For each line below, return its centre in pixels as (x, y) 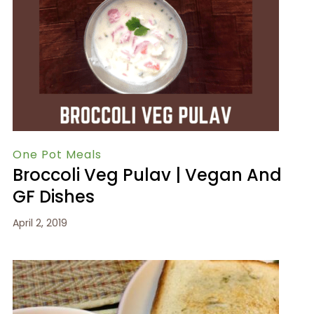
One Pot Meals (57, 154)
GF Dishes (53, 196)
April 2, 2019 (40, 223)
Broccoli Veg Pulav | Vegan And (147, 175)
